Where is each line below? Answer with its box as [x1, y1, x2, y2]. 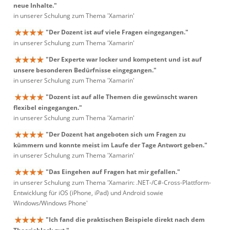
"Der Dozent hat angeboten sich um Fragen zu [46, 130, 186, 139]
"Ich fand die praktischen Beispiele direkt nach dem [46, 215, 205, 224]
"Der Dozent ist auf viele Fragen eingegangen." [46, 28, 188, 36]
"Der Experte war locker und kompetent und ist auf [46, 55, 202, 64]
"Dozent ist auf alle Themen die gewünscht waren [46, 92, 198, 101]
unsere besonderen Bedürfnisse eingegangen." [13, 66, 157, 75]
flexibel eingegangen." [13, 103, 82, 112]
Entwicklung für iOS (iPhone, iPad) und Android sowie [13, 188, 163, 198]
